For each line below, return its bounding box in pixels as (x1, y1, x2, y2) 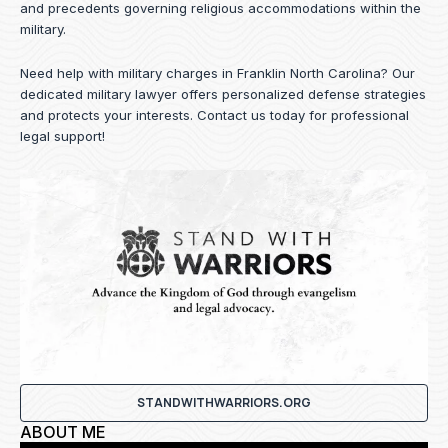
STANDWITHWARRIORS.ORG (137, 393, 311, 411)
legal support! (20, 127, 105, 144)
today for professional (266, 106, 409, 123)
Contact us (197, 106, 266, 123)
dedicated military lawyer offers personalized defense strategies (20, 85, 426, 102)
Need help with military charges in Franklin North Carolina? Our (20, 64, 415, 81)
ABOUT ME (20, 421, 106, 442)
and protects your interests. (20, 106, 197, 123)
